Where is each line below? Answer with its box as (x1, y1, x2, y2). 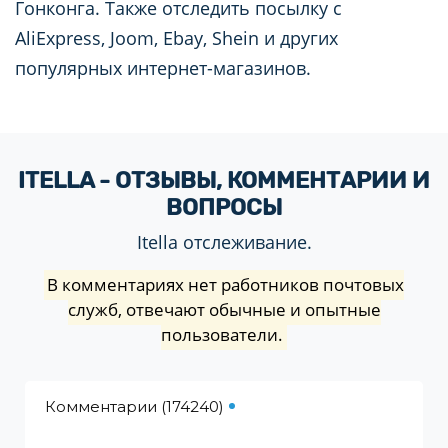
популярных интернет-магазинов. (15, 56, 311, 81)
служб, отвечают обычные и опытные (67, 298, 381, 322)
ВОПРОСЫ (166, 193, 282, 222)
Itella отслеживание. (136, 230, 312, 255)
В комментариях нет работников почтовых (47, 273, 405, 297)
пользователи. (161, 323, 284, 347)
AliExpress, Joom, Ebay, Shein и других (15, 26, 338, 51)
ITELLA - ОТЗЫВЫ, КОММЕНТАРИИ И (18, 166, 430, 195)
